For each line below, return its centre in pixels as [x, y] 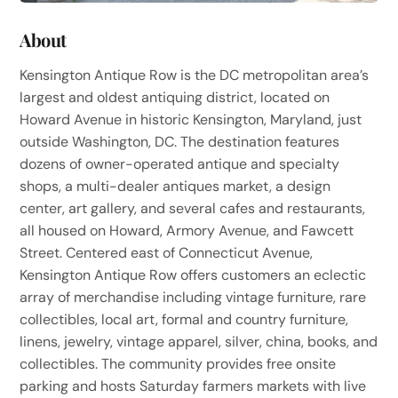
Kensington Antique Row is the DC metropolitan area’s [195, 75]
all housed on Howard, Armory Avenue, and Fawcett [187, 230]
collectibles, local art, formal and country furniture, [184, 319]
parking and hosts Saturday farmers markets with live [193, 386]
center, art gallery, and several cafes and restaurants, [193, 208]
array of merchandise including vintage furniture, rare [193, 297]
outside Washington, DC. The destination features [180, 141]
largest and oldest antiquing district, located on [175, 97]
